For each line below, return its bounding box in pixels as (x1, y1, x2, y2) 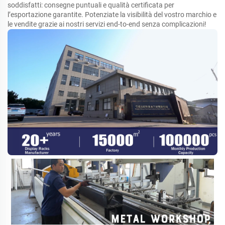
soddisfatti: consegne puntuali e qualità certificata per (8, 1, 174, 10)
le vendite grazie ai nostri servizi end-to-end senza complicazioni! (8, 20, 206, 29)
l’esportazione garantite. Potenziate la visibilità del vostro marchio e (8, 11, 216, 19)
